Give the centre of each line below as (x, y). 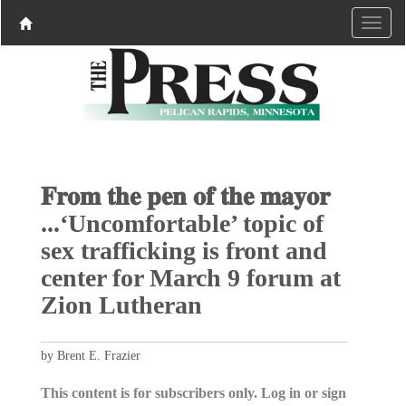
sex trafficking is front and (184, 250)
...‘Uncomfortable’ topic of (182, 223)
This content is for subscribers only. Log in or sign (193, 392)
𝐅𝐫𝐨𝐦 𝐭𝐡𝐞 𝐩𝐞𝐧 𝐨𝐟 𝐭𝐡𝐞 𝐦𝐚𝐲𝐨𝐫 (185, 196)
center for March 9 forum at (190, 277)
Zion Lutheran (121, 304)
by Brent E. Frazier (90, 355)
